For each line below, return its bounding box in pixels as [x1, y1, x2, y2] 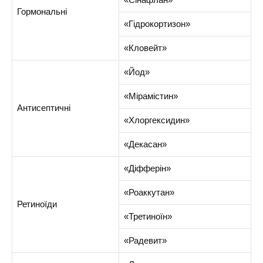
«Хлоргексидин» [123, 115, 190, 126]
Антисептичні [16, 103, 70, 113]
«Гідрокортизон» [123, 19, 190, 29]
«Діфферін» [123, 163, 171, 174]
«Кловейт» [123, 43, 167, 53]
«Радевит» [123, 235, 167, 246]
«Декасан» [123, 139, 167, 150]
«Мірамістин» [123, 91, 178, 102]
